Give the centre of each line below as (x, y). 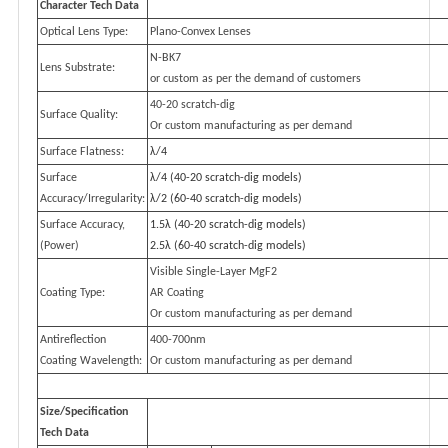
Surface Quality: (79, 115)
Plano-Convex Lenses (200, 32)
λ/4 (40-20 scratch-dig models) (226, 178)
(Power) (59, 246)
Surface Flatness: (82, 152)
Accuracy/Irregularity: (92, 199)
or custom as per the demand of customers (255, 79)
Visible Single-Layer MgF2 (213, 272)
